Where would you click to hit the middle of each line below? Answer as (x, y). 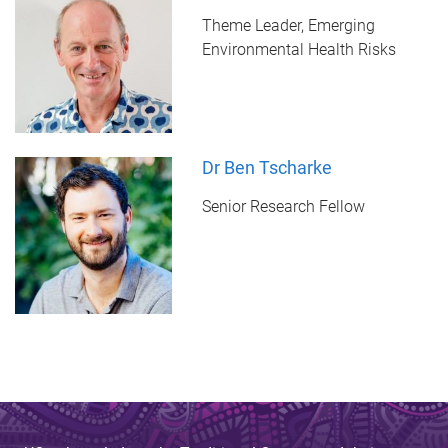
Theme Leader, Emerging (288, 26)
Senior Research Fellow (283, 207)
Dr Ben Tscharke (266, 168)
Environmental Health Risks (298, 50)
